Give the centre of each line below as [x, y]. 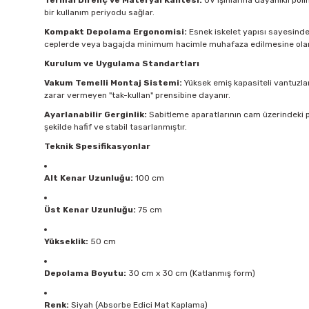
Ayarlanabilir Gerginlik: [96, 115]
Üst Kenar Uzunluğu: [90, 210]
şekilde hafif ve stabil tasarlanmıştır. [116, 127]
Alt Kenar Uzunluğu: [89, 178]
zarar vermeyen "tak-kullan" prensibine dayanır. [137, 96]
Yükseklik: [66, 242]
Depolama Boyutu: [85, 273]
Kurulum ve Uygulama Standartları [122, 64]
